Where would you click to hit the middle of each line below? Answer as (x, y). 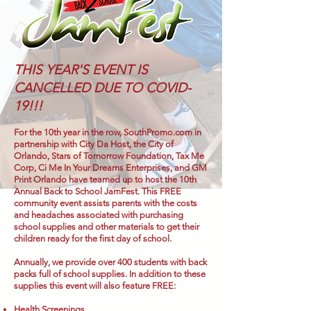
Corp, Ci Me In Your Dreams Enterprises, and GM (110, 168)
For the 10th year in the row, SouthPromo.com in (108, 132)
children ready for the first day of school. (93, 238)
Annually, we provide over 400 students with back (110, 262)
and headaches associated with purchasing (99, 215)
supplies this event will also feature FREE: (95, 286)
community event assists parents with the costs (106, 203)
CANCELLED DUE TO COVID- (102, 88)
